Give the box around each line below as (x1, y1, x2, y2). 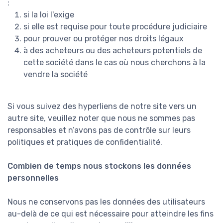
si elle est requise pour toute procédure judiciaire (23, 22, 207, 32)
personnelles (7, 173, 59, 183)
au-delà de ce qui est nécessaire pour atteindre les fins (7, 209, 214, 219)
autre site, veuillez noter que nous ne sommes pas (7, 113, 195, 123)
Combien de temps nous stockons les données (7, 161, 191, 171)
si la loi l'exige (23, 10, 74, 20)
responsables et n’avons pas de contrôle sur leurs (7, 125, 191, 135)
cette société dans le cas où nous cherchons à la (23, 58, 206, 68)
